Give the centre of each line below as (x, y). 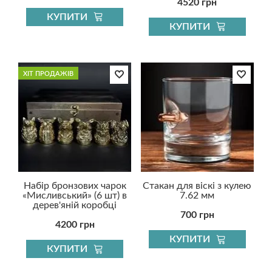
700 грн (197, 215)
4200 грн (75, 225)
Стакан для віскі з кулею (197, 186)
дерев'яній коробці (75, 206)
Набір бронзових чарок (75, 186)
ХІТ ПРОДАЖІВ (49, 73)
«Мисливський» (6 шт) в (75, 196)
